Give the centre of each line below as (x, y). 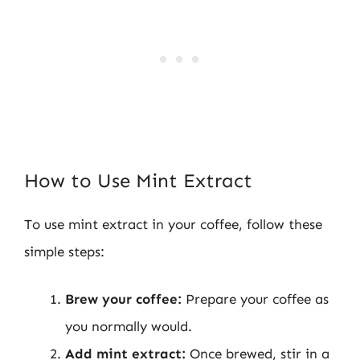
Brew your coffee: (123, 299)
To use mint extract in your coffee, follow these (173, 224)
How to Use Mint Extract (138, 180)
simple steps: (64, 251)
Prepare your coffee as (255, 299)
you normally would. (129, 326)
